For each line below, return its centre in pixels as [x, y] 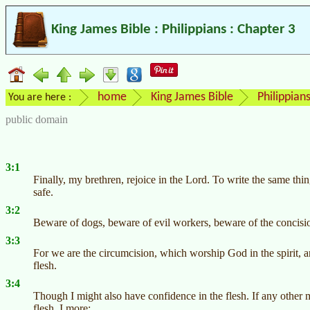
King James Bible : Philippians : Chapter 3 [173, 30]
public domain [37, 120]
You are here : [40, 98]
